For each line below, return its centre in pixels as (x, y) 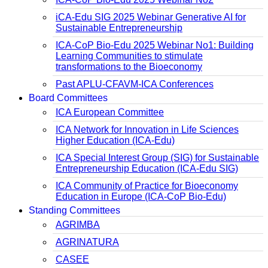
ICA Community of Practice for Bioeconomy (147, 185)
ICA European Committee (110, 112)
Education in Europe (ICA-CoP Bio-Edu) (141, 196)
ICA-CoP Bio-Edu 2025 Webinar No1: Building (155, 45)
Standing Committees (74, 210)
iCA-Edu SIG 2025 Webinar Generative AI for (151, 17)
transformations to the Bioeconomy (129, 66)
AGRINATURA (87, 242)
